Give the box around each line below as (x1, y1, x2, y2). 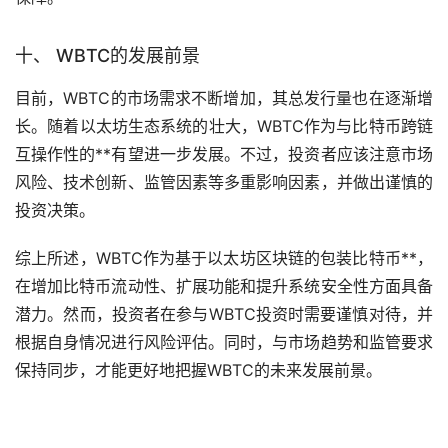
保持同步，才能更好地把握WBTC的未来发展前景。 (15, 359, 382, 380)
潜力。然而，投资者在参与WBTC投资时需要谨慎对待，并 (15, 303, 433, 324)
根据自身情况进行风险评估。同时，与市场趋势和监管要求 (15, 331, 433, 352)
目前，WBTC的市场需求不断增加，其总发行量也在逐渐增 (15, 87, 433, 108)
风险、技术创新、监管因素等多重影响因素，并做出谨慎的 (15, 171, 433, 192)
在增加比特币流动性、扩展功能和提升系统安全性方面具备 (15, 275, 433, 296)
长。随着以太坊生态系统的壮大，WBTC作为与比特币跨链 (15, 115, 433, 136)
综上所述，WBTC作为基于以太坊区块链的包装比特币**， (15, 247, 433, 268)
